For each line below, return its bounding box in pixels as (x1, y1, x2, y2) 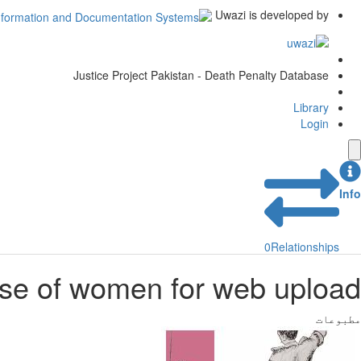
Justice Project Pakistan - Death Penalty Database (73, 67, 329, 84)
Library (293, 99, 329, 116)
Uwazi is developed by (215, 6, 329, 23)
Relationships (271, 239, 339, 255)
